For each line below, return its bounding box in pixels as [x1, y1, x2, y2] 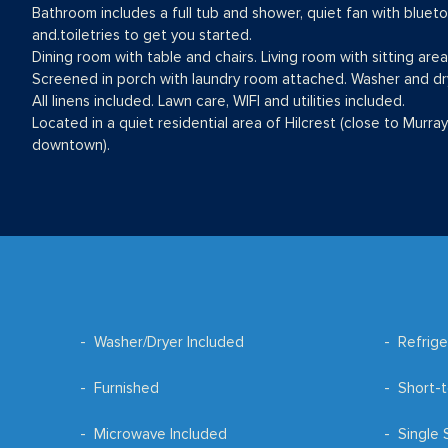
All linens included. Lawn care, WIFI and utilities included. [32, 92, 405, 111]
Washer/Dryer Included [93, 333, 244, 352]
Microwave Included [93, 425, 227, 444]
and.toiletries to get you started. [32, 26, 252, 45]
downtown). [32, 136, 110, 155]
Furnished [93, 379, 159, 398]
